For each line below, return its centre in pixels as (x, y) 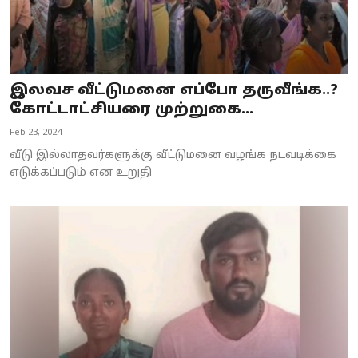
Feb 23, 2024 (36, 132)
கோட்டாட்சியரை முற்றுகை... (131, 109)
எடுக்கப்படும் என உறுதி (81, 173)
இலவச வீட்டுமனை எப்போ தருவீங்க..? (174, 90)
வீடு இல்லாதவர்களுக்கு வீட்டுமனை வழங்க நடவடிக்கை (173, 155)
